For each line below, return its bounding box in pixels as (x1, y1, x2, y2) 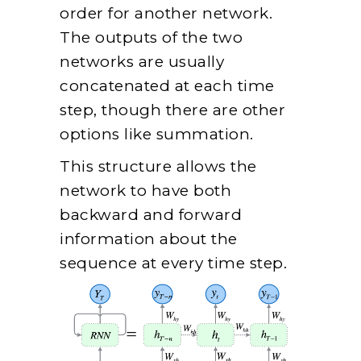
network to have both (60, 181, 231, 201)
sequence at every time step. (60, 254, 287, 273)
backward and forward (60, 205, 242, 225)
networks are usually (60, 52, 224, 72)
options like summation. (60, 125, 254, 144)
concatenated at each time (60, 77, 275, 96)
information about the (60, 230, 238, 249)
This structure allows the (60, 157, 257, 176)
